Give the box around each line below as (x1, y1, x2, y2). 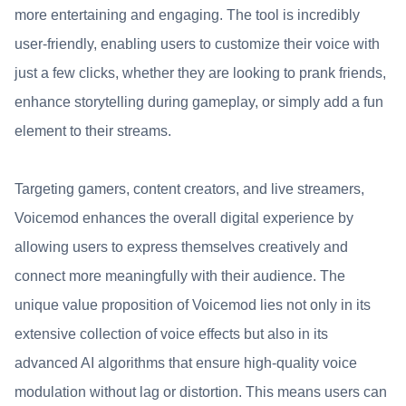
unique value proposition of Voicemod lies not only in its (14, 297, 371, 313)
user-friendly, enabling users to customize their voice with (14, 36, 380, 52)
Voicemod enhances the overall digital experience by (14, 210, 353, 226)
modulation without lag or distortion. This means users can (14, 384, 387, 400)
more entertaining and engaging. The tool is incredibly (14, 7, 360, 23)
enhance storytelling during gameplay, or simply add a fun (14, 94, 383, 110)
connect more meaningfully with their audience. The (14, 268, 345, 284)
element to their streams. (14, 123, 171, 139)
